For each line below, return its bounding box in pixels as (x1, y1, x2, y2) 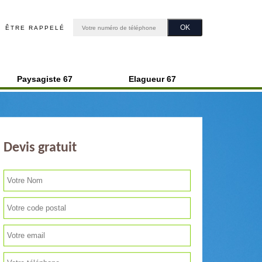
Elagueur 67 (128, 74, 176, 84)
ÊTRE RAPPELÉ (5, 24, 65, 31)
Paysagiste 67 (16, 74, 73, 84)
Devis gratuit (4, 141, 77, 156)
